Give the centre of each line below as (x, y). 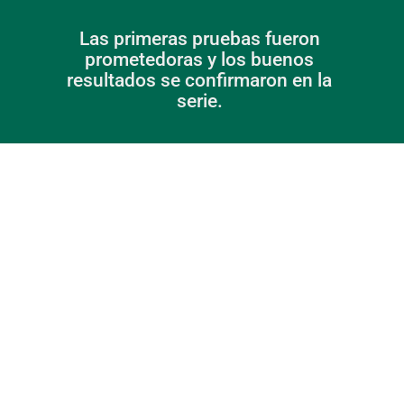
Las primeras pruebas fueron (199, 39)
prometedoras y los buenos (200, 60)
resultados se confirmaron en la (200, 81)
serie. (202, 101)
